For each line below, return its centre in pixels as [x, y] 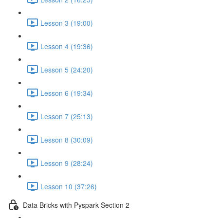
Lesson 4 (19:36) [67, 46]
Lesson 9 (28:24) [67, 163]
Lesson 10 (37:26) [69, 186]
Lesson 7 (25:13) [67, 116]
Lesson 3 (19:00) [67, 23]
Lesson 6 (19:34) [67, 93]
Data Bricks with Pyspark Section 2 [76, 205]
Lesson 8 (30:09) [67, 139]
